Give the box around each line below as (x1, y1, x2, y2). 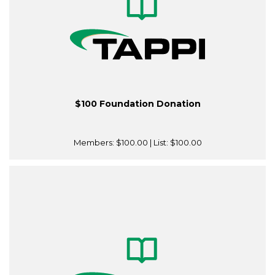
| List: (147, 137, 170, 148)
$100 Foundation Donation (74, 98, 201, 110)
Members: (73, 137, 116, 148)
